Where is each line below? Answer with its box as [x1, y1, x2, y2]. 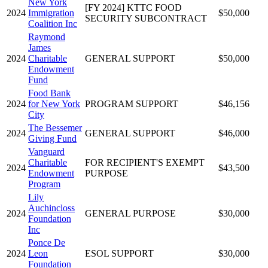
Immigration [28, 7, 74, 18]
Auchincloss [28, 202, 75, 213]
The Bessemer [28, 122, 82, 133]
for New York [28, 98, 80, 109]
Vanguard [28, 146, 65, 157]
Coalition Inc [28, 18, 77, 29]
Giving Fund [28, 133, 77, 144]
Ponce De [28, 237, 65, 248]
